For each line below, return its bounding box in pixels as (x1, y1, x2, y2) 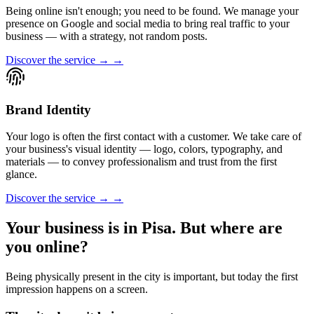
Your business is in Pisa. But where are (6, 219, 282, 238)
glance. (6, 168, 37, 181)
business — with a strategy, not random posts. (6, 29, 207, 42)
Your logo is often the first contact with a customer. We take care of (6, 130, 301, 143)
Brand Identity (6, 102, 91, 117)
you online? (6, 238, 88, 257)
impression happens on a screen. (6, 283, 148, 296)
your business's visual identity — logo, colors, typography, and (6, 143, 282, 156)
